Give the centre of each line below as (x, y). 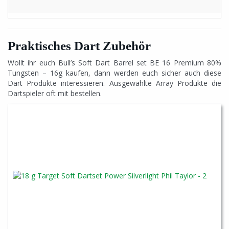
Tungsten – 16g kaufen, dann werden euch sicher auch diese (114, 73)
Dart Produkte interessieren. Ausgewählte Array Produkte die (114, 83)
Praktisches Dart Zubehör (79, 46)
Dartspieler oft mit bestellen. (55, 93)
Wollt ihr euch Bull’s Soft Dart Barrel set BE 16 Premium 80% (114, 63)
